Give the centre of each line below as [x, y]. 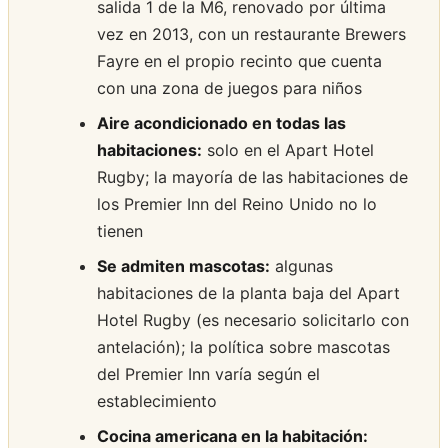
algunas [301, 266]
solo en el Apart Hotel [288, 150]
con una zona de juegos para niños [229, 88]
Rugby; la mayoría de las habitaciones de [252, 177]
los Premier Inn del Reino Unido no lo [237, 204]
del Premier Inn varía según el [208, 374]
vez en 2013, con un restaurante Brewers [251, 34]
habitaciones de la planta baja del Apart [248, 293]
